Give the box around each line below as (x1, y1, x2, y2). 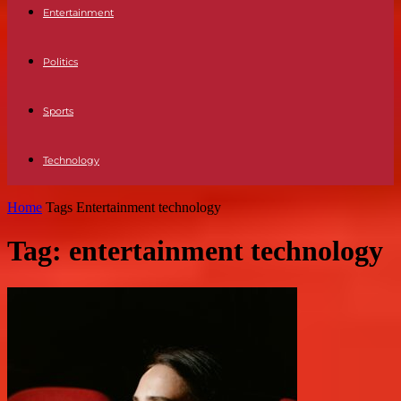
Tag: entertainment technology (7, 235, 383, 268)
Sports (43, 105, 73, 117)
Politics (43, 55, 78, 68)
